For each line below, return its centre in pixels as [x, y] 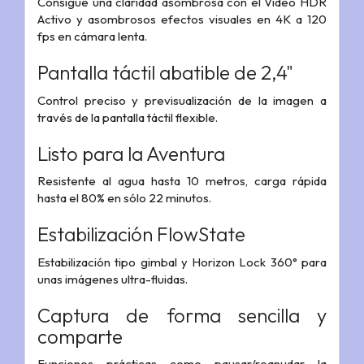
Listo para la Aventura [131, 153]
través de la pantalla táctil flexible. [128, 117]
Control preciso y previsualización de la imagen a [182, 100]
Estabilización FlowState [141, 234]
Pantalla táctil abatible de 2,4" [165, 73]
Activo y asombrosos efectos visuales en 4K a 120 [182, 19]
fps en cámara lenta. [92, 37]
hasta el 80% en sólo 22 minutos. [124, 198]
